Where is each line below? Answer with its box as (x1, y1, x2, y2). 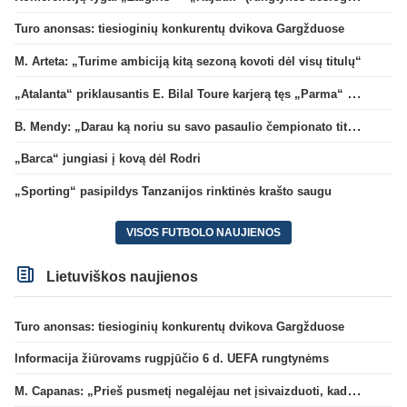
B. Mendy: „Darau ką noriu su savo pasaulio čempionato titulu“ (347, 117, 362, 134)
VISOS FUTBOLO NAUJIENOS (126, 225, 281, 239)
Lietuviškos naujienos (43, 268, 199, 284)
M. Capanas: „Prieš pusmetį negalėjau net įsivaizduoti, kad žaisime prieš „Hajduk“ (347, 382, 362, 399)
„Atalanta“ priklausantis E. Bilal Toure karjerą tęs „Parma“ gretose (347, 84, 362, 101)
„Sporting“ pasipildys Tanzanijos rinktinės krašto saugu (15, 184, 332, 199)
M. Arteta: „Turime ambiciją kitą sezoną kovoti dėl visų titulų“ (15, 55, 362, 69)
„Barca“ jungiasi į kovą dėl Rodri (15, 152, 201, 166)
